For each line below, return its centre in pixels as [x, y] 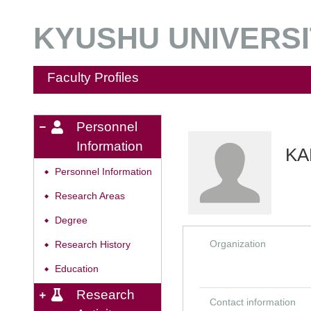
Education [77, 269]
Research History [93, 245]
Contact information [253, 302]
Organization [238, 244]
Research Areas [90, 196]
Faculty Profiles [93, 77]
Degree [71, 220]
